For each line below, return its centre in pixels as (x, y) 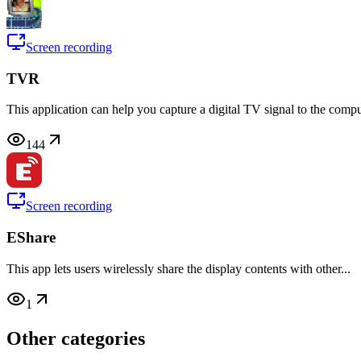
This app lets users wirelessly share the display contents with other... (178, 268)
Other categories (76, 338)
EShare (31, 238)
